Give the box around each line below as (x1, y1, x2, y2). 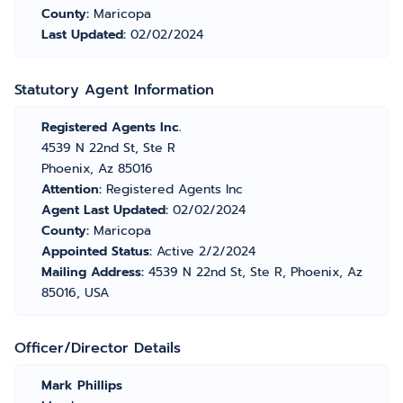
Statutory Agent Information (14, 79, 214, 101)
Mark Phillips (41, 376, 122, 395)
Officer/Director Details (14, 337, 181, 359)
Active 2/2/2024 (157, 242, 255, 261)
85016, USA (41, 283, 109, 302)
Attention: (41, 180, 106, 199)
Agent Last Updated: (41, 201, 173, 219)
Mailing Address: (41, 263, 148, 282)
